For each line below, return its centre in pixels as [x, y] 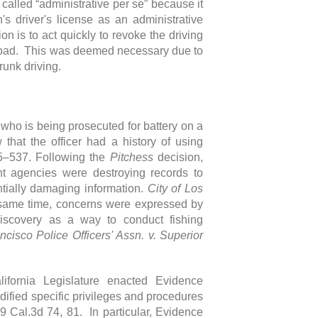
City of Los [175, 188]
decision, [178, 157]
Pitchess [131, 157]
